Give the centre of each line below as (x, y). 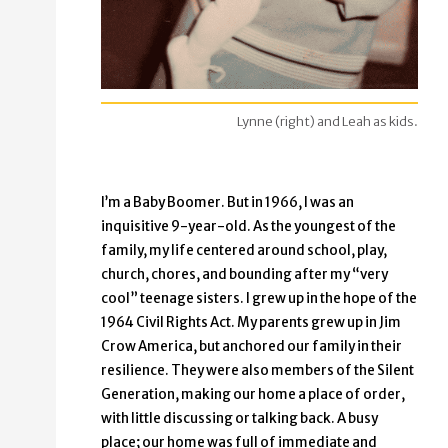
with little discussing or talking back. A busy (239, 419)
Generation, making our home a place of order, (253, 395)
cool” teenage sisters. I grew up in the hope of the (259, 299)
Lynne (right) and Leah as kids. (327, 122)
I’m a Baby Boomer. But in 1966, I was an (227, 203)
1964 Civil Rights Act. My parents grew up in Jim (251, 323)
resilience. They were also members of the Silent (257, 371)
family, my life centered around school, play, (244, 251)
